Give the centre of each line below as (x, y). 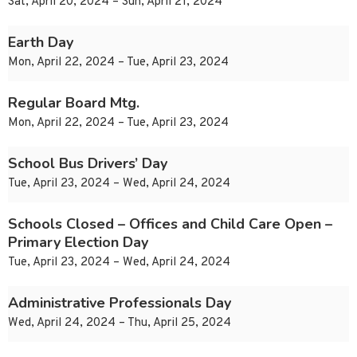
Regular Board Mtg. (74, 103)
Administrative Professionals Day (120, 303)
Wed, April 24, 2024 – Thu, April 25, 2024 (120, 324)
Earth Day (41, 43)
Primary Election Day (78, 243)
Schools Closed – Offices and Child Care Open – (170, 224)
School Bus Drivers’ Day (88, 164)
